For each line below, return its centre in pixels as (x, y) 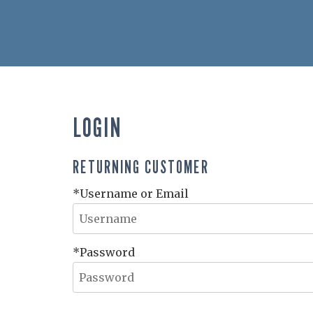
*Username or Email (131, 193)
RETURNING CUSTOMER (141, 166)
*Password (104, 252)
